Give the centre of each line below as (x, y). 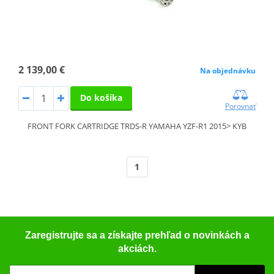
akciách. (137, 248)
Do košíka (101, 97)
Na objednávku (228, 70)
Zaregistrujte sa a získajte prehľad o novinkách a (137, 235)
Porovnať (241, 106)
